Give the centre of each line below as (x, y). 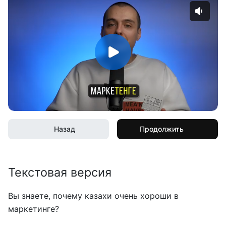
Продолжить (161, 129)
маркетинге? (34, 209)
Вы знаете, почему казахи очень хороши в (93, 196)
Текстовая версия (60, 172)
